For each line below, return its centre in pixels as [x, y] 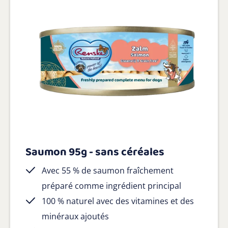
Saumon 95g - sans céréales [95, 152]
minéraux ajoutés [75, 217]
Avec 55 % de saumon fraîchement [108, 171]
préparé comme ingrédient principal [111, 186]
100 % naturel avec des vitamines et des [118, 201]
